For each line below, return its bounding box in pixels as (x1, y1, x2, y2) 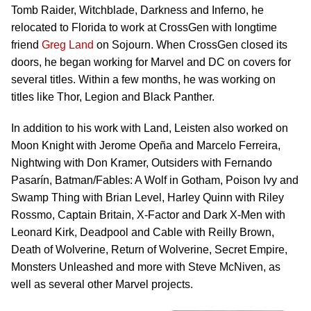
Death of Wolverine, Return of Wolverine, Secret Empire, (11, 244, 287, 256)
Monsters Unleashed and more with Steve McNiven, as (11, 261, 280, 274)
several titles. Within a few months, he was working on (11, 74, 276, 86)
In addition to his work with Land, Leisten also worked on (11, 122, 288, 135)
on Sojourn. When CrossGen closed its (94, 39, 287, 51)
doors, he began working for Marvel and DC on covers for (11, 56, 291, 69)
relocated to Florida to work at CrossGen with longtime (11, 22, 277, 34)
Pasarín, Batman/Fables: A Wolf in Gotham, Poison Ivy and (11, 174, 299, 187)
